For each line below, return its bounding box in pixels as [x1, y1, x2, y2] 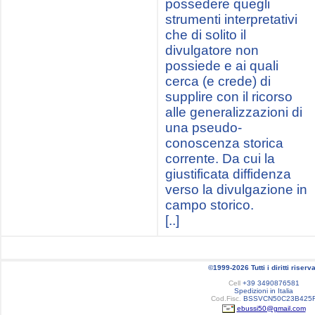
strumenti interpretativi [165, 12, 297, 27]
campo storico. [165, 198, 254, 212]
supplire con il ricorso [165, 89, 292, 104]
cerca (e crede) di [165, 74, 271, 89]
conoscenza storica [165, 136, 283, 150]
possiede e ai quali [165, 58, 278, 73]
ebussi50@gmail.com [236, 304, 306, 312]
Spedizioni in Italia [234, 287, 293, 295]
